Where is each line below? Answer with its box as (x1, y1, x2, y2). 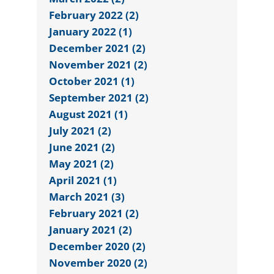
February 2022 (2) (49, 7, 139, 22)
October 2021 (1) (49, 73, 135, 88)
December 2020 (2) (49, 239, 146, 253)
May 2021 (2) (49, 156, 114, 171)
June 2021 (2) (49, 139, 115, 154)
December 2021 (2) (49, 40, 146, 55)
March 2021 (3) (49, 189, 125, 204)
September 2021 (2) (49, 90, 149, 105)
